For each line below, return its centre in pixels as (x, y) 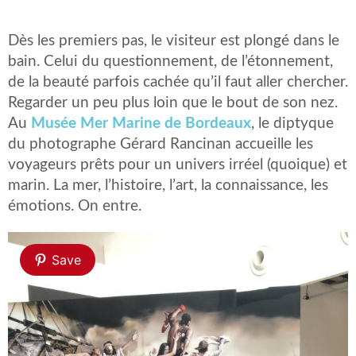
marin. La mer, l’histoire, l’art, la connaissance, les (168, 186)
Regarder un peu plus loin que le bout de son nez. (173, 103)
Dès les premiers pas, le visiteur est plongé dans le (174, 41)
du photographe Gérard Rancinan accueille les (161, 144)
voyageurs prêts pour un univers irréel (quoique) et (178, 165)
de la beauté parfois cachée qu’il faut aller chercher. (178, 82)
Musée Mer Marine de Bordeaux (141, 124)
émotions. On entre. (75, 206)
